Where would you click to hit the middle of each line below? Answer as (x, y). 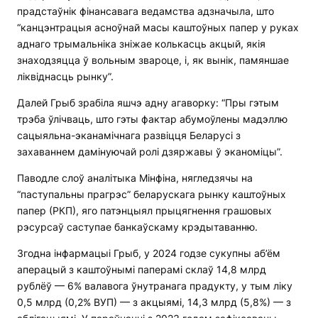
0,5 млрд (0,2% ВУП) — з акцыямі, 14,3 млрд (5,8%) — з (154, 302)
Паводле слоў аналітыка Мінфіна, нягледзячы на (135, 178)
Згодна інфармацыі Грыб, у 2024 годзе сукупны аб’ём (149, 253)
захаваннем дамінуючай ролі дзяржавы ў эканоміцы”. (150, 152)
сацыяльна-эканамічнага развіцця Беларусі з (129, 136)
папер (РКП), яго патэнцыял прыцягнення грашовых (144, 211)
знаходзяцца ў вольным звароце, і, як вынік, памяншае (153, 60)
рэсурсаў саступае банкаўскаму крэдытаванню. (137, 227)
